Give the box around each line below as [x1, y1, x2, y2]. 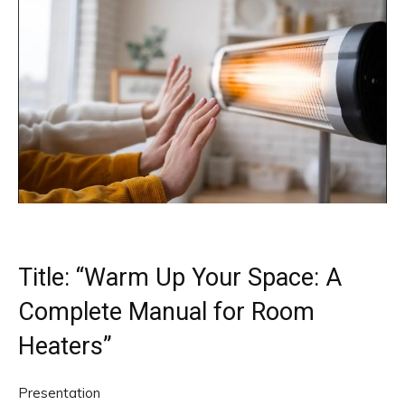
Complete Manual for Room [18, 297, 315, 326]
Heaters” [18, 331, 112, 361]
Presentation [18, 383, 100, 401]
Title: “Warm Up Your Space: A [18, 262, 342, 292]
